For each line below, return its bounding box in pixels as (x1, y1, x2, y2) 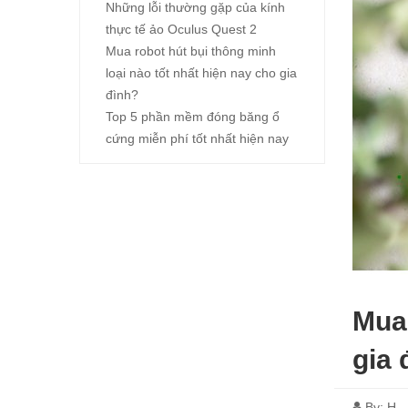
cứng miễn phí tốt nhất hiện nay (106, 131, 289, 146)
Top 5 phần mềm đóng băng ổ (106, 109, 280, 124)
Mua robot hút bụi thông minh (106, 44, 276, 58)
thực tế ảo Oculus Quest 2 (106, 22, 257, 36)
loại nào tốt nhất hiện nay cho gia (106, 66, 297, 80)
